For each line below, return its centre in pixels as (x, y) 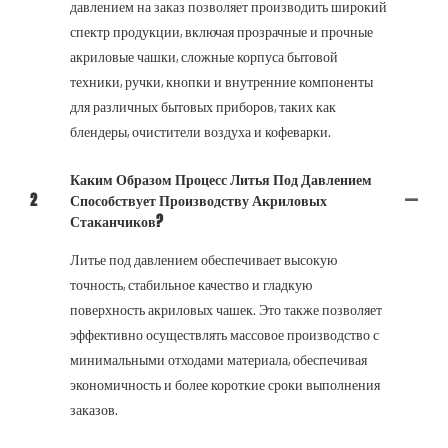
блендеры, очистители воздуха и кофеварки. (200, 131)
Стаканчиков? (116, 221)
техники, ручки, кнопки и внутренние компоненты (221, 81)
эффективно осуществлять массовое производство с (224, 334)
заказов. (94, 409)
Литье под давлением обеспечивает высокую (203, 259)
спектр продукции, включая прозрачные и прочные (221, 31)
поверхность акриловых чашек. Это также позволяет (226, 309)
